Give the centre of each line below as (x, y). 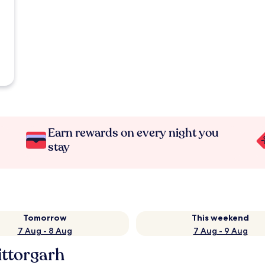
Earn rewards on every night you (134, 133)
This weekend (220, 218)
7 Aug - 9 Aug (220, 231)
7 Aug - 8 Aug (45, 231)
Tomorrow (45, 218)
